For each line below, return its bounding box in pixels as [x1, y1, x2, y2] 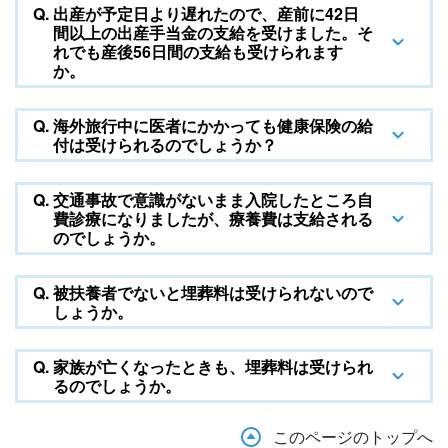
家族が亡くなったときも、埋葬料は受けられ [53, 355, 373, 378]
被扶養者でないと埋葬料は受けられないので [53, 281, 373, 304]
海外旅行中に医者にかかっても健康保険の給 [53, 114, 373, 137]
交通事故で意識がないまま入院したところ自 [53, 188, 373, 211]
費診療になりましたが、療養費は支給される [53, 207, 373, 230]
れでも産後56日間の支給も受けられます [53, 40, 343, 63]
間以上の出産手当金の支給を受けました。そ [53, 21, 373, 44]
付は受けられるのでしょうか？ [53, 133, 277, 156]
